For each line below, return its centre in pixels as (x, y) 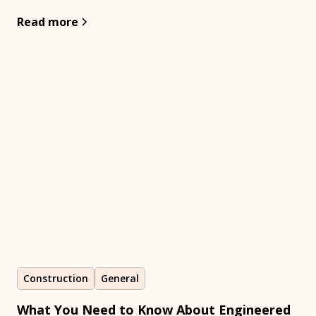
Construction (56, 278)
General (120, 278)
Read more (48, 22)
